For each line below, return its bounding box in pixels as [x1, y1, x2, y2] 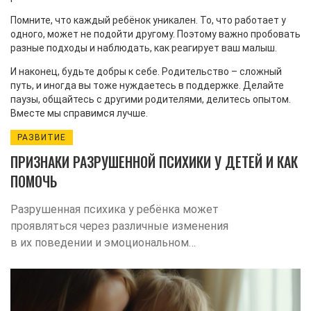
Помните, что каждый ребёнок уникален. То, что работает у [10, 15, 286, 26]
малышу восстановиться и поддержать [10, 286, 221, 299]
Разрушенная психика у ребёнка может [10, 203, 219, 216]
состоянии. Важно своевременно [10, 253, 186, 266]
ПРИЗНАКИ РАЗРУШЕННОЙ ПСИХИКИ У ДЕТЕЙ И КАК [10, 151, 298, 172]
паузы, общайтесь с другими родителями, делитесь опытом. [10, 94, 291, 105]
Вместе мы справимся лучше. [10, 108, 148, 119]
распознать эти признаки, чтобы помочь [10, 269, 223, 283]
